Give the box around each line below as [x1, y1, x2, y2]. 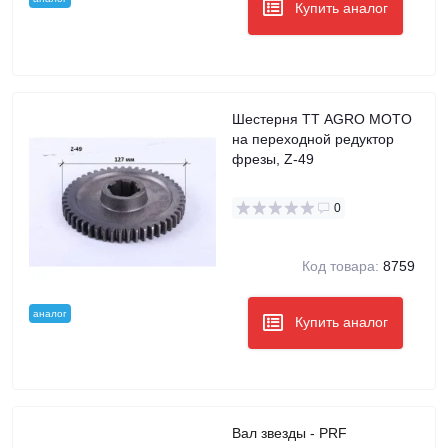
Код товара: [302, 257, 379, 274]
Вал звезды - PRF [310, 425, 347, 441]
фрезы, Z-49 [232, 150, 314, 167]
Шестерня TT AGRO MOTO [232, 110, 412, 127]
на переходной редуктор [232, 130, 394, 147]
